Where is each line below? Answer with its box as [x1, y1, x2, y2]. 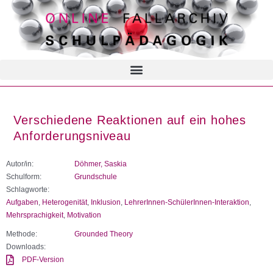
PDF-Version [22, 255, 65, 264]
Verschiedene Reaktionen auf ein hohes [13, 113, 246, 127]
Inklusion [91, 197, 121, 207]
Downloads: [6, 242, 46, 251]
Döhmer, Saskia [74, 159, 127, 168]
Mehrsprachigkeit [6, 210, 63, 219]
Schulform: [6, 172, 41, 181]
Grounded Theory [74, 229, 133, 238]
